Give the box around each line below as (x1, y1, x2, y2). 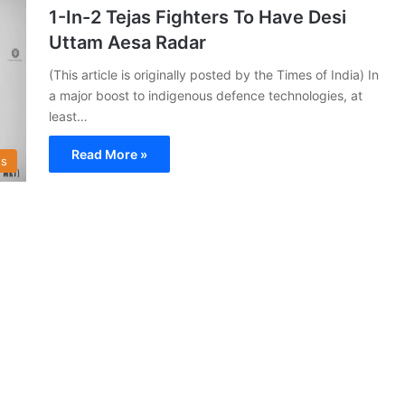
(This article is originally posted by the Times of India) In (49, 66, 379, 82)
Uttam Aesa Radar (49, 31, 206, 53)
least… (49, 108, 88, 124)
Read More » (71, 146, 147, 162)
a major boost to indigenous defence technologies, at (49, 87, 363, 103)
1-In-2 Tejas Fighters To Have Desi (49, 5, 346, 28)
